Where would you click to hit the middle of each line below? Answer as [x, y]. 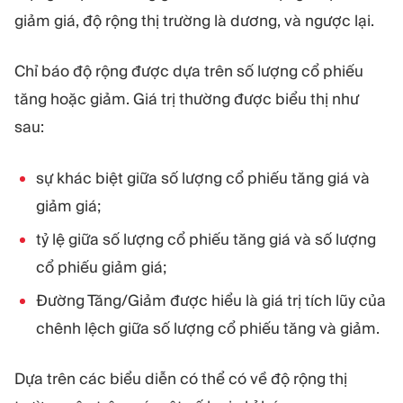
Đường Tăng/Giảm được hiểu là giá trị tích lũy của [211, 300]
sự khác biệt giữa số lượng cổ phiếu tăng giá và [203, 178]
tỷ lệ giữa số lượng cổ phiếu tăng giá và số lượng [206, 239]
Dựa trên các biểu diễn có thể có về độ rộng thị [181, 379]
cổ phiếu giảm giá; [101, 267]
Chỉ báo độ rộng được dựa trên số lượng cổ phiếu [189, 72]
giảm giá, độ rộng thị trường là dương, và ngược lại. [194, 20]
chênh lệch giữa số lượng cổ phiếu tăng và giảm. [208, 328]
